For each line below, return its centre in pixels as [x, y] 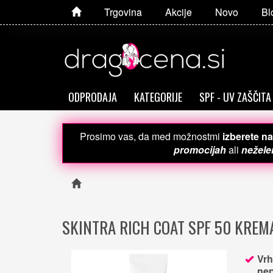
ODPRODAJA [93, 97]
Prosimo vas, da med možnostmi [151, 136]
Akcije [179, 12]
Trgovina [123, 12]
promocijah [200, 149]
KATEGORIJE [158, 97]
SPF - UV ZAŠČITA [235, 97]
